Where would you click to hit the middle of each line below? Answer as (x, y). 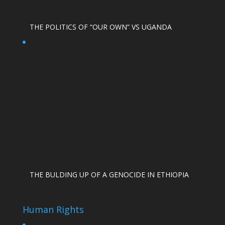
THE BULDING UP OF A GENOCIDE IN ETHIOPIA (109, 175)
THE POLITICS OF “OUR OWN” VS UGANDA (100, 27)
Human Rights (53, 209)
